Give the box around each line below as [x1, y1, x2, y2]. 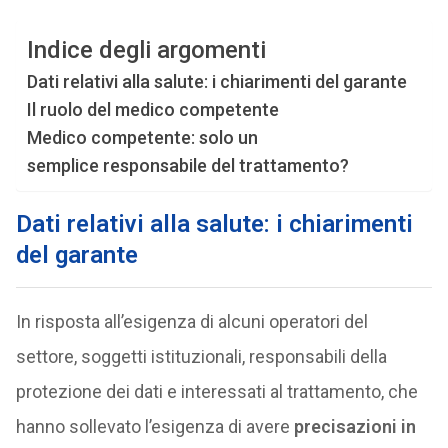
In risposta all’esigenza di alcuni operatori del [15, 311, 368, 332]
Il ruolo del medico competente [26, 99, 279, 120]
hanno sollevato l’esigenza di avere [15, 416, 294, 437]
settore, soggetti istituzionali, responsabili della [15, 346, 387, 367]
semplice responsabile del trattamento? [26, 155, 349, 176]
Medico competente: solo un [26, 127, 258, 148]
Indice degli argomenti [26, 36, 266, 65]
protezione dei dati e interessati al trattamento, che [15, 381, 418, 402]
